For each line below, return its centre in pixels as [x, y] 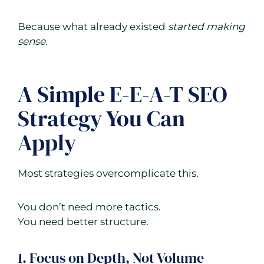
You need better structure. [83, 222]
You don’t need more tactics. [89, 207]
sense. [33, 42]
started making [207, 27]
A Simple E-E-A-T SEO [122, 95]
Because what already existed [93, 27]
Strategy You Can [101, 119]
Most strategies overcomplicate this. [108, 174]
